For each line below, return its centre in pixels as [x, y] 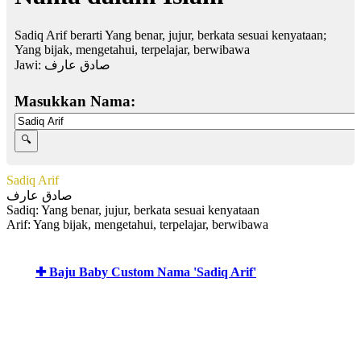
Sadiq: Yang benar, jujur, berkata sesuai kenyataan [133, 210]
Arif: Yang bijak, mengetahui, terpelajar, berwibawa [137, 224]
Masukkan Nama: [75, 101]
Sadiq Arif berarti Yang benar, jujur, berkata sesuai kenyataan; [170, 35]
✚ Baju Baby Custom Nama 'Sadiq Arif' [146, 272]
